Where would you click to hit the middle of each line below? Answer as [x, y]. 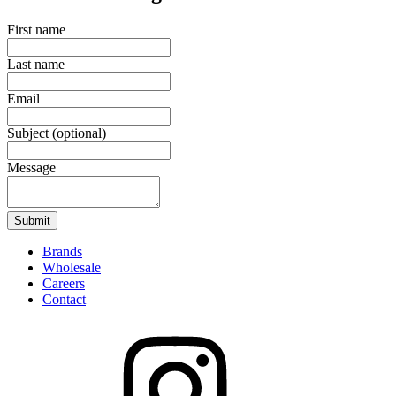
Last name [36, 65]
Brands [62, 252]
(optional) [79, 133]
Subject [30, 133]
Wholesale [72, 268]
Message [31, 168]
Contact [64, 300]
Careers [64, 284]
